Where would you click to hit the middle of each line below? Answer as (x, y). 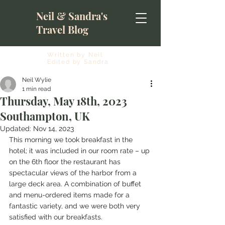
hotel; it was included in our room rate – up (80, 151)
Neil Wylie (37, 80)
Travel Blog (62, 29)
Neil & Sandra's (72, 16)
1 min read (36, 89)
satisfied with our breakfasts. (56, 217)
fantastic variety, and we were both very (76, 206)
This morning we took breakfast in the (72, 140)
